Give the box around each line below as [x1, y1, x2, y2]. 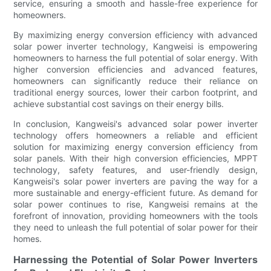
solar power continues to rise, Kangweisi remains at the [13, 199, 258, 210]
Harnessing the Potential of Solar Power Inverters [13, 253, 258, 266]
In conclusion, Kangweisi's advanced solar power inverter [13, 119, 258, 129]
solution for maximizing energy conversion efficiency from [13, 142, 258, 152]
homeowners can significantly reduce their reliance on [13, 76, 258, 87]
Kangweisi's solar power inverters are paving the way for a [13, 176, 258, 187]
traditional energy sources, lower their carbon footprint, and [13, 87, 258, 98]
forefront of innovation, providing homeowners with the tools [13, 211, 258, 221]
